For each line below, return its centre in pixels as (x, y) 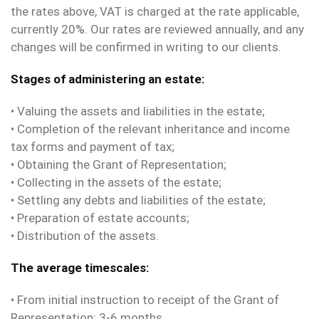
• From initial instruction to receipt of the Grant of (145, 300)
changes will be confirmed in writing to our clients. (146, 47)
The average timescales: (80, 268)
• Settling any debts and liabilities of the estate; (138, 200)
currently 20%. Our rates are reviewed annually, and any (157, 30)
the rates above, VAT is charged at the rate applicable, (155, 12)
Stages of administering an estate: (108, 79)
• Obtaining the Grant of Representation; (119, 165)
